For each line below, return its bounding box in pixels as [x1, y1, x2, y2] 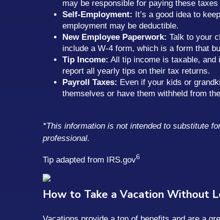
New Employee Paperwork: [62, 32, 167, 42]
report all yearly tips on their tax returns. [62, 66, 210, 76]
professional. [43, 133, 90, 143]
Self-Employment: [62, 9, 133, 19]
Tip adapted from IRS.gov [43, 155, 136, 165]
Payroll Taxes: [62, 77, 117, 87]
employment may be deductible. [62, 21, 179, 30]
